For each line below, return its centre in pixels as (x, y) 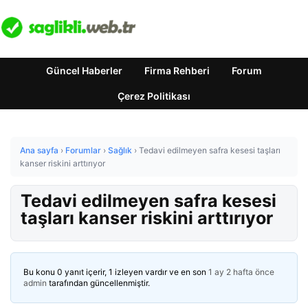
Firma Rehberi (177, 70)
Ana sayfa (39, 150)
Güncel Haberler (84, 70)
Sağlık (120, 150)
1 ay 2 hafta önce (241, 272)
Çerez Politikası (154, 96)
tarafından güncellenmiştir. (98, 283)
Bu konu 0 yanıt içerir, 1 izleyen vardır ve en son (116, 272)
